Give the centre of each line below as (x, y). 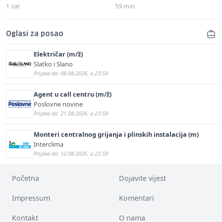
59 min (125, 6)
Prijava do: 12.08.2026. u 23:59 (71, 154)
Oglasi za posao (35, 34)
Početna (26, 178)
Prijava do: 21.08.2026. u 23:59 (71, 113)
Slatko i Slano (53, 64)
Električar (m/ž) (58, 54)
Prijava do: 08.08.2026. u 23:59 (71, 73)
